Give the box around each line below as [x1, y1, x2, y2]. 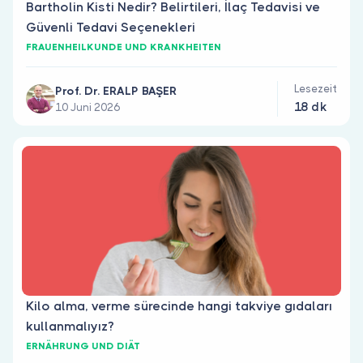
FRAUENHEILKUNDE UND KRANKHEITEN [26, 41, 221, 53]
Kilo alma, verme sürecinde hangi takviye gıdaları [26, 298, 332, 314]
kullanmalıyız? [26, 318, 114, 334]
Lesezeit [294, 83, 337, 95]
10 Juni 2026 [55, 101, 120, 113]
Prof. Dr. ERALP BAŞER [55, 84, 177, 97]
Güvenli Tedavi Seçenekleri [26, 19, 195, 35]
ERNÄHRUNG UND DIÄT [26, 340, 140, 352]
